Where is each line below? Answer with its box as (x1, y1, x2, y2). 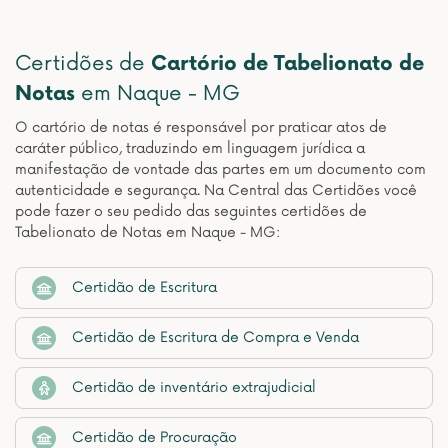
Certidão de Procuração (72, 429, 237, 446)
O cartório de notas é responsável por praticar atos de (15, 119, 387, 136)
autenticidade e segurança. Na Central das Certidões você (15, 182, 417, 199)
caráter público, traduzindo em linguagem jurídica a (15, 140, 365, 157)
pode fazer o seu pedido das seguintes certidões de (15, 203, 367, 220)
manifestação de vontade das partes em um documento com (15, 161, 426, 178)
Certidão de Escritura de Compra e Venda (72, 329, 359, 346)
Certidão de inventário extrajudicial (72, 379, 316, 396)
